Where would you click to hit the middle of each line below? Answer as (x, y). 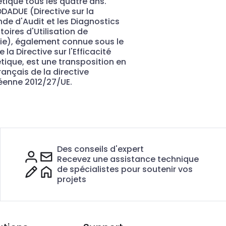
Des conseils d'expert (100, 149)
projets (71, 180)
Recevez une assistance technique (128, 159)
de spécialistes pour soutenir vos (125, 169)
